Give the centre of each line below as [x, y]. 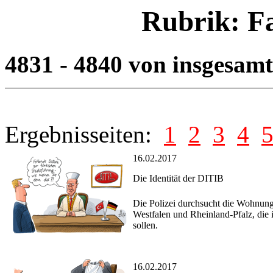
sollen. [145, 225]
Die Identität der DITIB [178, 179]
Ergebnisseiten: [84, 135]
